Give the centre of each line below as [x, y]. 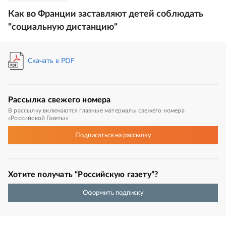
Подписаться [94, 135]
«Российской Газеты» [38, 118]
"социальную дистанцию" [63, 27]
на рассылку [132, 135]
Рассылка [27, 100]
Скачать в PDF [51, 61]
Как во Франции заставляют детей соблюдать [106, 14]
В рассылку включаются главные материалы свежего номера [96, 111]
